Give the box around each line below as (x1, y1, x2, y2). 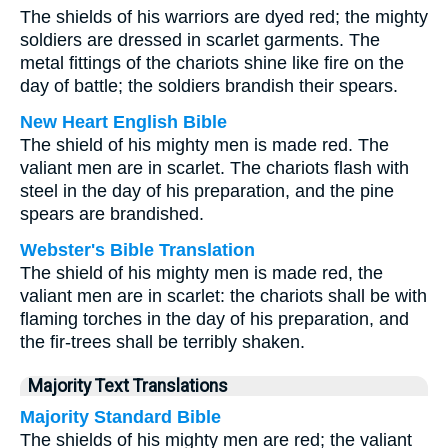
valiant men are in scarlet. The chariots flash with (20, 158, 409, 178)
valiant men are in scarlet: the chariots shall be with (20, 286, 427, 306)
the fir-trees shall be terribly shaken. (20, 332, 305, 352)
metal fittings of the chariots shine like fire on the (20, 53, 404, 73)
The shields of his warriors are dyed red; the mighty (20, 7, 428, 27)
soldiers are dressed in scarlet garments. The (20, 30, 380, 50)
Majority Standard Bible (20, 407, 221, 427)
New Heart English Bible (20, 112, 227, 132)
